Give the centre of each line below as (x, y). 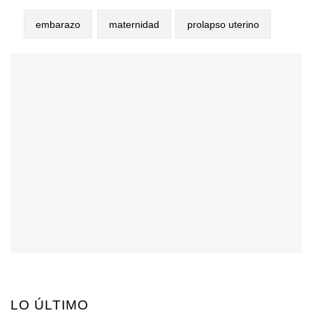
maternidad (134, 24)
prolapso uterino (223, 24)
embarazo (58, 24)
